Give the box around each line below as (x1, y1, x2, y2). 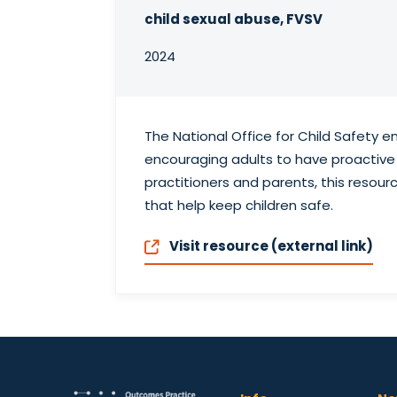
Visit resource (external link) (167, 236, 374, 255)
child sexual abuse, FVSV (144, 9, 323, 28)
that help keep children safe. (144, 195, 333, 214)
